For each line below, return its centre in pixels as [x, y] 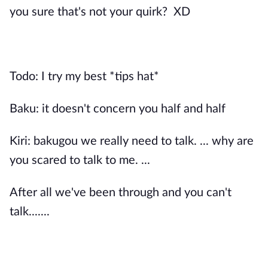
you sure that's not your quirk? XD [100, 12]
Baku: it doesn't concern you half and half [118, 109]
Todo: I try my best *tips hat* [84, 77]
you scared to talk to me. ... [81, 160]
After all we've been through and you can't [121, 193]
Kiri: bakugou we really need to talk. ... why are [132, 141]
